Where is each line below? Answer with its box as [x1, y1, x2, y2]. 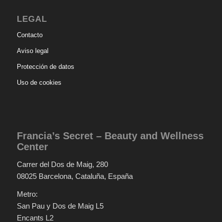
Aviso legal [16, 47, 49, 55]
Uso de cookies [16, 78, 61, 86]
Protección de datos [16, 62, 74, 70]
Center [16, 141, 48, 152]
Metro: [16, 190, 38, 199]
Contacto [16, 31, 43, 39]
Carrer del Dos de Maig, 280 [16, 160, 108, 168]
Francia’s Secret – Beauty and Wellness [16, 130, 204, 141]
